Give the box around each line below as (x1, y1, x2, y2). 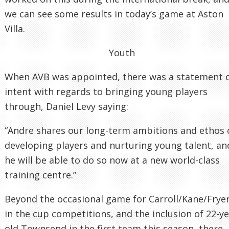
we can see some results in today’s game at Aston (5, 7, 223, 20)
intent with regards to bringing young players (5, 85, 208, 98)
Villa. (5, 22, 25, 35)
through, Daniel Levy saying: (5, 100, 128, 112)
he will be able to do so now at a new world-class (5, 153, 220, 166)
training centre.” (5, 168, 76, 181)
